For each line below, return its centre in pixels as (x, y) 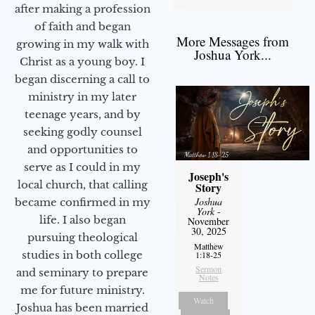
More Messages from (233, 41)
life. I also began (82, 220)
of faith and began (82, 27)
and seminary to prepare (82, 273)
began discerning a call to (82, 79)
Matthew (208, 246)
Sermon (209, 269)
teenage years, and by (82, 115)
